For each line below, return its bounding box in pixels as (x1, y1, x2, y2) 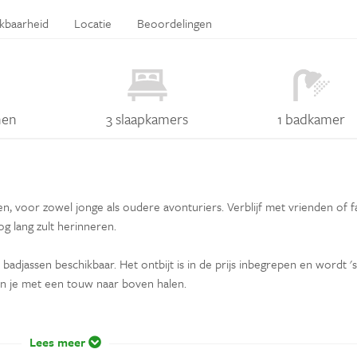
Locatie (74, 14, 112, 32)
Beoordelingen (137, 14, 212, 32)
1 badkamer (277, 108, 346, 129)
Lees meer (29, 332, 88, 351)
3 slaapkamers (106, 108, 189, 129)
